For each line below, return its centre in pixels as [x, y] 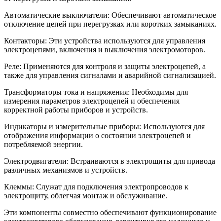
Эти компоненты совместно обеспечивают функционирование [110, 213]
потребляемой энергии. [43, 145]
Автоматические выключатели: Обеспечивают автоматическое [110, 15]
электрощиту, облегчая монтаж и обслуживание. [86, 196]
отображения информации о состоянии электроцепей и [97, 136]
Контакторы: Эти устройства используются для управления [105, 41]
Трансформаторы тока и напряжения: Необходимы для [96, 92]
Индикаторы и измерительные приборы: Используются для [104, 127]
